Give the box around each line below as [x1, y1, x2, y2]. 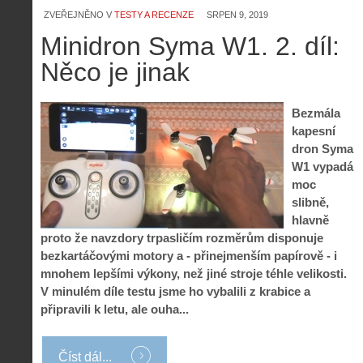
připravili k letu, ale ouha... [41, 301, 189, 316]
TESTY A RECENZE [114, 10, 194, 19]
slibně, [292, 194, 329, 209]
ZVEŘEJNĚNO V [44, 10, 112, 19]
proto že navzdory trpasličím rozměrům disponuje [41, 230, 323, 245]
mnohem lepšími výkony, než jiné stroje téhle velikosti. [41, 266, 347, 280]
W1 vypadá [292, 159, 353, 173]
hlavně [292, 212, 329, 227]
